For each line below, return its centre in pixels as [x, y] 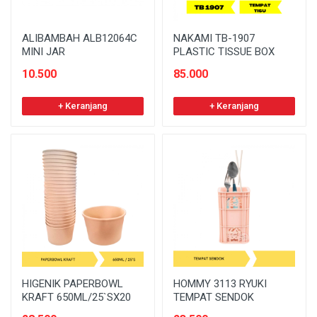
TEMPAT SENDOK [214, 297]
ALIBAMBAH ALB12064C [80, 38]
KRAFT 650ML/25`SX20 [76, 297]
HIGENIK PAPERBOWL [73, 284]
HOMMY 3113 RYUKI [220, 284]
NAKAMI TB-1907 [214, 38]
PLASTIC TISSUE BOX [224, 52]
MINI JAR [44, 52]
